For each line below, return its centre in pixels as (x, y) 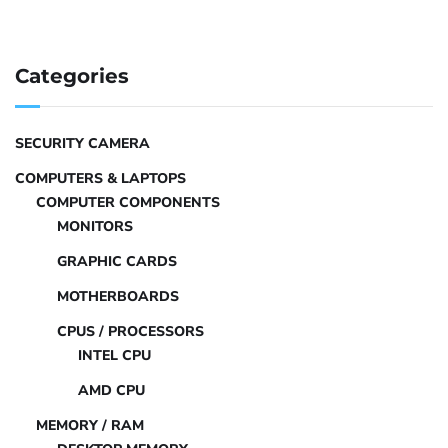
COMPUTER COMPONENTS (128, 202)
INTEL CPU (114, 355)
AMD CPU (111, 390)
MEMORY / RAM (90, 425)
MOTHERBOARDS (118, 296)
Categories (72, 75)
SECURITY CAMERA (82, 143)
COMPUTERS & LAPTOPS (100, 178)
